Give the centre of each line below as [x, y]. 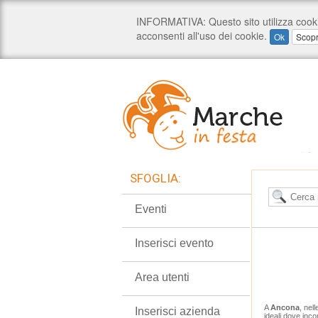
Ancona [285, 307]
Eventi [151, 209]
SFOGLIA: [155, 178]
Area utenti [162, 277]
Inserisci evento [174, 243]
